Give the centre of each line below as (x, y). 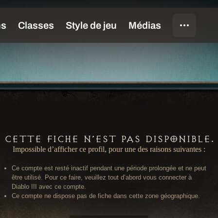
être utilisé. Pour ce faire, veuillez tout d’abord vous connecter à (102, 177)
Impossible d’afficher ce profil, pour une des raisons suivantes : (109, 149)
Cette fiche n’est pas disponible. (109, 139)
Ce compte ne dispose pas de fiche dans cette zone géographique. (106, 196)
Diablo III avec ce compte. (49, 187)
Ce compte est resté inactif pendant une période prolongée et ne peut (109, 168)
